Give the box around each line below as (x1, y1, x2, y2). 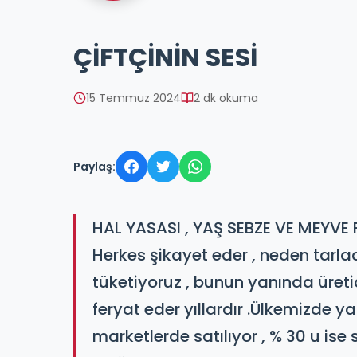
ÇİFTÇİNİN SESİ (73, 39, 257, 75)
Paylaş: (73, 159, 116, 175)
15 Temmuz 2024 (86, 90, 181, 106)
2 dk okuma (194, 90, 258, 106)
